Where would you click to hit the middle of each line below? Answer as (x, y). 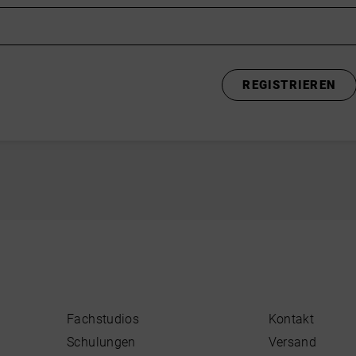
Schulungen (101, 342)
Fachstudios (103, 319)
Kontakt (291, 319)
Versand (292, 342)
